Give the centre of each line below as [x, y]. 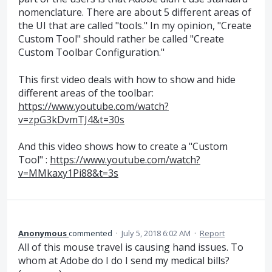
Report [212, 233]
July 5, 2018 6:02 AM [156, 233]
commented [91, 233]
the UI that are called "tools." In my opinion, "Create [135, 26]
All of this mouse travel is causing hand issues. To [131, 247]
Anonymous [42, 233]
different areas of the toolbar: [86, 93]
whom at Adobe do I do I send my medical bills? [124, 261]
